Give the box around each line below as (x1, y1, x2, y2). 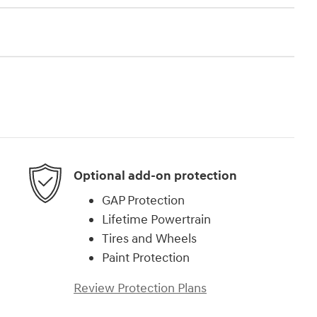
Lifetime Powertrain (102, 212, 211, 229)
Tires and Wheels (102, 231, 197, 248)
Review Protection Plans (74, 280, 207, 297)
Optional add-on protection (74, 167, 237, 184)
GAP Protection (102, 192, 185, 209)
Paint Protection (102, 250, 190, 267)
